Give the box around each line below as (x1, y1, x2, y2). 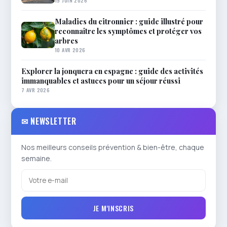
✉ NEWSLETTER (21, 115, 77, 127)
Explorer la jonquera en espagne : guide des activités (21, 65, 203, 76)
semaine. (21, 153, 52, 163)
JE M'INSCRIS (93, 202, 134, 213)
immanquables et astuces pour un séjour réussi (21, 75, 180, 86)
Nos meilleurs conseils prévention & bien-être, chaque (21, 142, 204, 152)
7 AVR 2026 (21, 85, 50, 94)
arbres (55, 35, 78, 46)
